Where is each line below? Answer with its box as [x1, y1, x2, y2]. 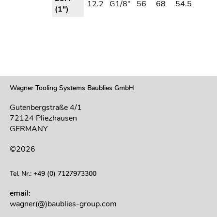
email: [10, 188, 31, 199]
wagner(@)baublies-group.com [10, 199, 117, 210]
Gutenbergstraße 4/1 [10, 102, 82, 113]
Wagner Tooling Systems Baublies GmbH [10, 83, 134, 93]
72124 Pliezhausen [10, 113, 77, 124]
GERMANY [10, 124, 48, 135]
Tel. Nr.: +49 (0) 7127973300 [10, 169, 96, 179]
